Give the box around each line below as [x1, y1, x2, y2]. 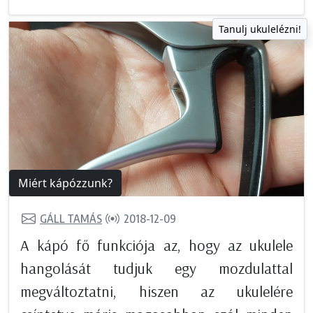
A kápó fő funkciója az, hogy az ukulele [20, 235, 293, 255]
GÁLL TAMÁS [40, 212, 102, 226]
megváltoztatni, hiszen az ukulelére [20, 281, 293, 301]
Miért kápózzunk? [18, 175, 112, 191]
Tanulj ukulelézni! [219, 22, 301, 36]
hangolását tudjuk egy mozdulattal [20, 258, 293, 278]
